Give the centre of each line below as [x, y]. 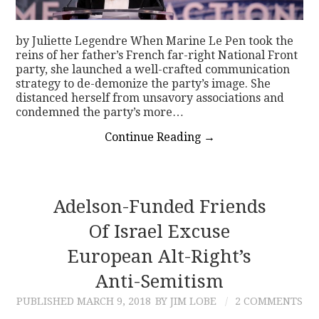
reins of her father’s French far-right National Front [157, 56]
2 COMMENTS [269, 302]
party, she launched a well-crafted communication [153, 70]
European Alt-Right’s [159, 257]
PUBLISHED [47, 302]
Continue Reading [154, 137]
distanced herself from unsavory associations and [150, 98]
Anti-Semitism [159, 282]
